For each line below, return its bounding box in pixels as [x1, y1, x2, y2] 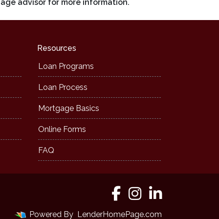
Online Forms [38, 125, 86, 134]
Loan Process [38, 83, 88, 92]
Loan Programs [38, 62, 94, 71]
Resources [37, 44, 76, 53]
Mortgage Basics [38, 104, 99, 113]
